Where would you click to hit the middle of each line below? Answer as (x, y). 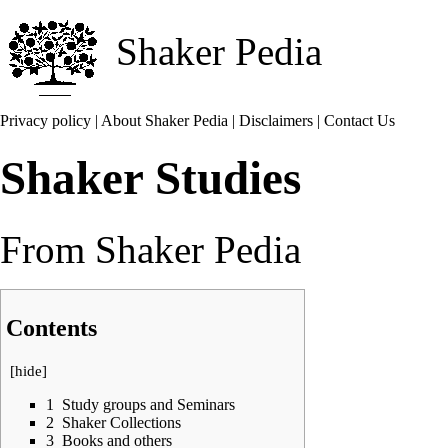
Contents (51, 327)
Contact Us (359, 120)
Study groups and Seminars (148, 404)
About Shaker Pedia (164, 120)
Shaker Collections (121, 422)
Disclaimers (276, 120)
